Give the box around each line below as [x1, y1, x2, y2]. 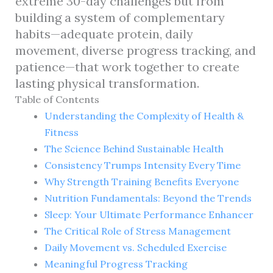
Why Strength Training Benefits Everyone [44, 175, 239, 188]
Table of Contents [15, 93, 99, 105]
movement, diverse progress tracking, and [15, 42, 256, 58]
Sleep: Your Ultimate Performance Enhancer [44, 208, 253, 221]
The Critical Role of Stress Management [44, 224, 231, 237]
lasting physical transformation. [15, 75, 199, 91]
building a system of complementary [15, 9, 225, 25]
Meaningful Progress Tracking [44, 257, 188, 270]
